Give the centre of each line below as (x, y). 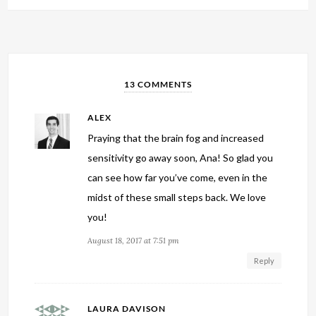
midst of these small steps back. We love (177, 197)
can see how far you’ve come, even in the (178, 178)
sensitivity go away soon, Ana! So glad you (181, 158)
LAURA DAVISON (127, 309)
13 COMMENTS (158, 85)
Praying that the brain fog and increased (176, 138)
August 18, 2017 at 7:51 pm (134, 241)
